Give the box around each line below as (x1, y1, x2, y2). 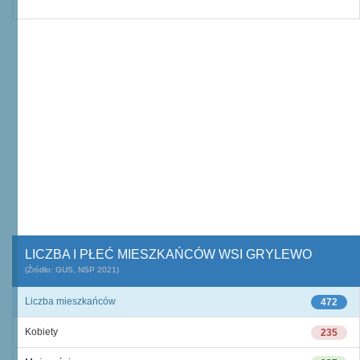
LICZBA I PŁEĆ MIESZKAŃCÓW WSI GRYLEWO (25, 247, 312, 261)
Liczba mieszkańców (25, 296, 116, 307)
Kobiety (25, 326, 58, 337)
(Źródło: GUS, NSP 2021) (25, 265, 119, 274)
